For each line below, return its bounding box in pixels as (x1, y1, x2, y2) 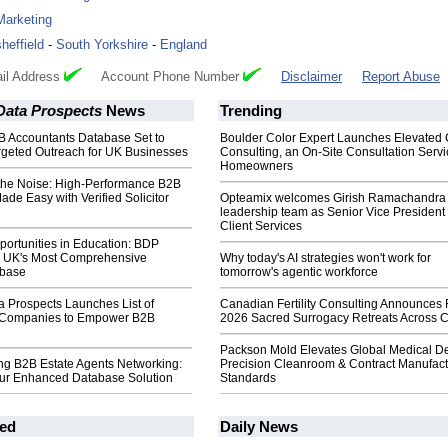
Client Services (220, 219, 302, 234)
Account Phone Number (82, 69, 243, 85)
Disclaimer (281, 69, 342, 85)
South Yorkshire (56, 37, 148, 53)
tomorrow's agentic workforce (220, 265, 378, 280)
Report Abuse (362, 69, 440, 85)
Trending (220, 102, 282, 120)
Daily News (220, 418, 298, 436)
